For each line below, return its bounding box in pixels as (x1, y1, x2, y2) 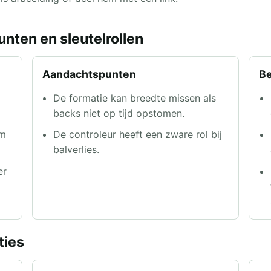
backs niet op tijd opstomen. (53, 106, 185, 119)
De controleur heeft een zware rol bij (53, 128, 223, 141)
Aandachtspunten (42, 68, 136, 81)
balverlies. (53, 143, 100, 156)
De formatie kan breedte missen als (53, 91, 217, 104)
